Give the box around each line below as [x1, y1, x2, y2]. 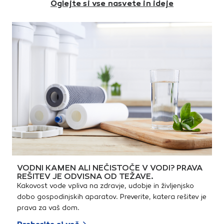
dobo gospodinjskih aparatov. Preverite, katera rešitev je [17, 192, 206, 201]
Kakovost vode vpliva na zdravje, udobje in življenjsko [17, 181, 194, 190]
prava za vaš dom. [17, 203, 79, 212]
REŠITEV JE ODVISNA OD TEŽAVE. [17, 171, 153, 181]
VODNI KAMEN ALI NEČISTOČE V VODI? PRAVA [17, 163, 202, 173]
